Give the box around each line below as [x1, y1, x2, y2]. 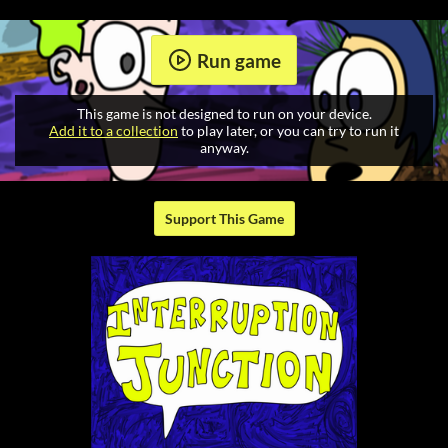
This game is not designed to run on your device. [76, 105, 372, 123]
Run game [196, 48, 281, 72]
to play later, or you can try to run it [178, 122, 399, 140]
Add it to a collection [49, 122, 178, 140]
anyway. [199, 139, 249, 157]
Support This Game [164, 210, 284, 228]
